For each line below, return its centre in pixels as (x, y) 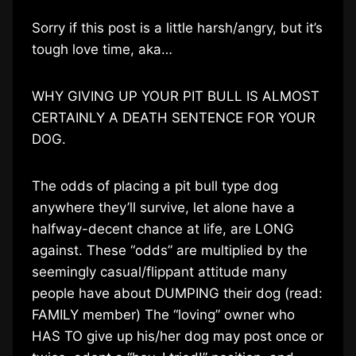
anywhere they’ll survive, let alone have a (163, 207)
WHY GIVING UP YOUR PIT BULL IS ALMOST (176, 96)
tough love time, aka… (102, 49)
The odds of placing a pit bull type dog (155, 186)
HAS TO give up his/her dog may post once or (178, 336)
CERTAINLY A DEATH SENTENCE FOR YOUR (174, 117)
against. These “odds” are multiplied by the (170, 250)
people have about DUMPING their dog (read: (177, 293)
